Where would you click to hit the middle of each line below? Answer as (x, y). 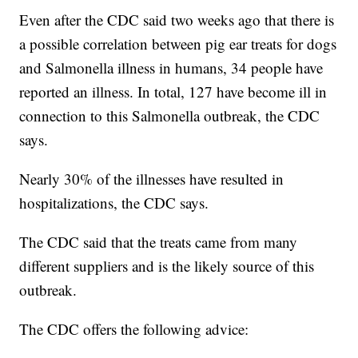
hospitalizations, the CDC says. (114, 203)
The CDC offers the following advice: (134, 329)
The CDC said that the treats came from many (159, 242)
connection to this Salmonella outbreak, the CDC (170, 116)
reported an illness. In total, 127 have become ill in (173, 92)
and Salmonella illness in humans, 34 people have (171, 68)
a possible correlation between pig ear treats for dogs (178, 44)
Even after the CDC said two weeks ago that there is (177, 20)
